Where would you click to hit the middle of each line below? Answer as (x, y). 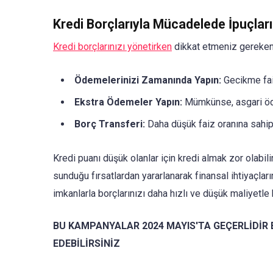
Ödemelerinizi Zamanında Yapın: (148, 80)
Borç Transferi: (110, 124)
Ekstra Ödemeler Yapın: (128, 102)
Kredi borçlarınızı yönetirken (112, 47)
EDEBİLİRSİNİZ (87, 243)
